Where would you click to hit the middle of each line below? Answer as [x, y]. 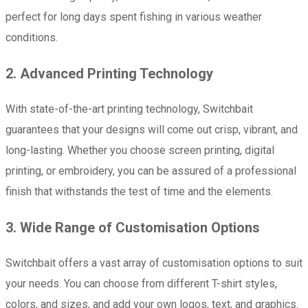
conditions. [32, 37]
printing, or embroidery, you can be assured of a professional [151, 170]
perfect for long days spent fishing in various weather [134, 16]
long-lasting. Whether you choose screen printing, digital [140, 150]
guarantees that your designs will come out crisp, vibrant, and [152, 129]
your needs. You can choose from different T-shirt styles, [141, 283]
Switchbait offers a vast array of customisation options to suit [154, 263]
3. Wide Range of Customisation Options [133, 227]
